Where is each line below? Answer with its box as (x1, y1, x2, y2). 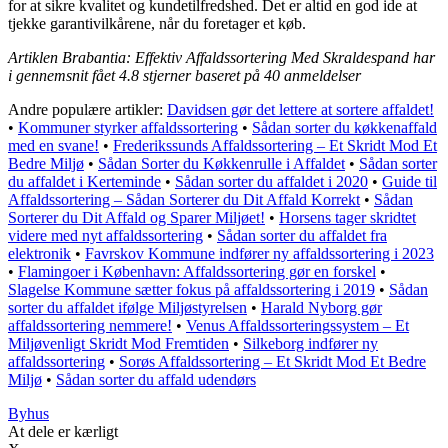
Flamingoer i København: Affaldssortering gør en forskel (18, 262, 376, 280)
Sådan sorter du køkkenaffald (252, 118, 437, 136)
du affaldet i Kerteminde (8, 172, 161, 190)
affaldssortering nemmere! (8, 316, 172, 334)
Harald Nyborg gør (261, 298, 382, 316)
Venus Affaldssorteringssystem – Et (186, 316, 409, 334)
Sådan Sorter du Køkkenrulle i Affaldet (98, 154, 345, 172)
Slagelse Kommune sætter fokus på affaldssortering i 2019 (8, 280, 375, 298)
